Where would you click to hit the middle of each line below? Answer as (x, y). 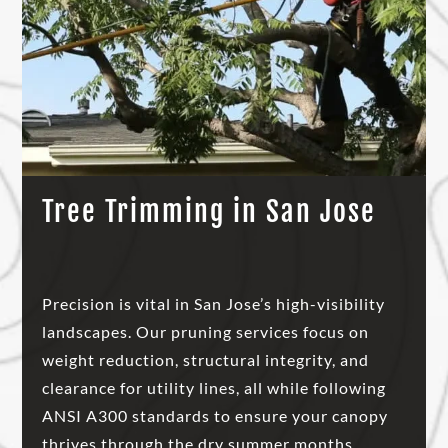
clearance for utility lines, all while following (214, 388)
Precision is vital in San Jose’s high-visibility (214, 304)
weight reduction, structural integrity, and (206, 360)
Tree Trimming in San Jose (209, 212)
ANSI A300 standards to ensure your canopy (215, 416)
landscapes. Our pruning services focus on (206, 332)
